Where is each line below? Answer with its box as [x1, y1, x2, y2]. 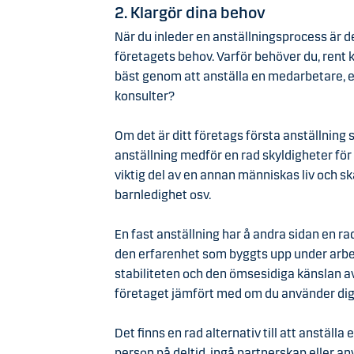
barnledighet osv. [114, 186, 211, 202]
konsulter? [114, 88, 175, 104]
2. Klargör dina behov [114, 2, 265, 22]
